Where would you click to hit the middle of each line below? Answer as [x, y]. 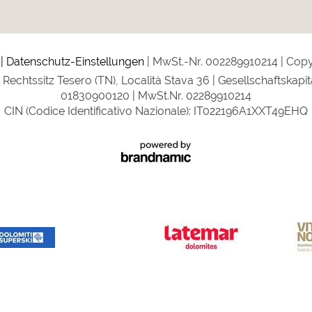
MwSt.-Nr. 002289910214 [215, 62]
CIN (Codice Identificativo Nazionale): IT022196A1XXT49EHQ [156, 111]
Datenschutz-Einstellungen [75, 62]
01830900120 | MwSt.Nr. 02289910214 [156, 96]
